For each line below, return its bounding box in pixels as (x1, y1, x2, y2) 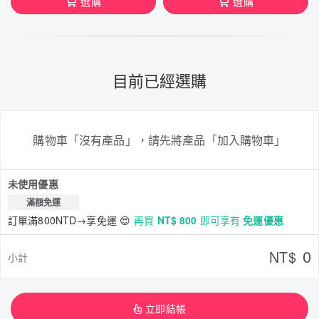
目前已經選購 (113, 69, 206, 91)
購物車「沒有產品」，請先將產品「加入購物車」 (33, 132, 286, 148)
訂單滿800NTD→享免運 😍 (8, 213, 131, 227)
